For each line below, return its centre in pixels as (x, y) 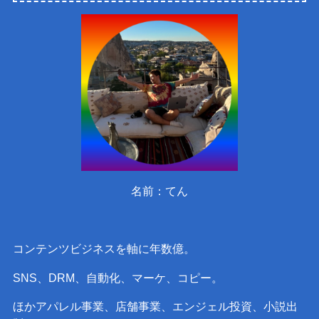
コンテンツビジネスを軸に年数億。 (104, 249)
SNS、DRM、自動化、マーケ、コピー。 (117, 277)
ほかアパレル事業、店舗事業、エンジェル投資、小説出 (155, 307)
